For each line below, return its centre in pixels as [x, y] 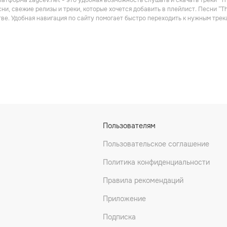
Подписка [119, 217]
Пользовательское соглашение [156, 144]
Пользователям [129, 126]
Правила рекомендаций [143, 180]
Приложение [124, 199]
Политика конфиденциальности [156, 162]
